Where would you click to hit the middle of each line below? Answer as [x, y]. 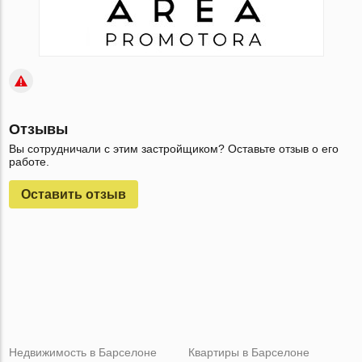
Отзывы [39, 129]
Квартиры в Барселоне [248, 352]
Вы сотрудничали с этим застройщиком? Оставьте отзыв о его [174, 149]
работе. [29, 162]
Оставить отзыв [74, 194]
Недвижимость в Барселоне [83, 352]
